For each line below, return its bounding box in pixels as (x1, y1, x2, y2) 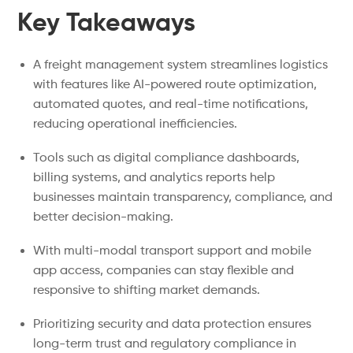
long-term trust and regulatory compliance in (33, 338, 297, 351)
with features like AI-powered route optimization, (33, 79, 318, 91)
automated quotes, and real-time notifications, (33, 98, 309, 111)
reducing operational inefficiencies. (33, 118, 238, 131)
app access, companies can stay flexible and (33, 265, 295, 277)
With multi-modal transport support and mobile (33, 245, 312, 258)
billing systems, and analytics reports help (33, 172, 276, 184)
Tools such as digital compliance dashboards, (33, 152, 300, 165)
